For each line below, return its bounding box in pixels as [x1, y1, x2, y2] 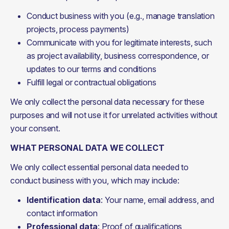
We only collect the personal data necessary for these [10, 97, 204, 107]
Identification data [27, 195, 101, 205]
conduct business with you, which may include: [10, 175, 179, 186]
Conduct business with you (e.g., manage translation [27, 11, 215, 21]
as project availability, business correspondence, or [27, 51, 209, 61]
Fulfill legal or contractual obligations [27, 77, 156, 87]
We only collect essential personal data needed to [10, 162, 189, 172]
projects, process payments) [27, 24, 129, 34]
